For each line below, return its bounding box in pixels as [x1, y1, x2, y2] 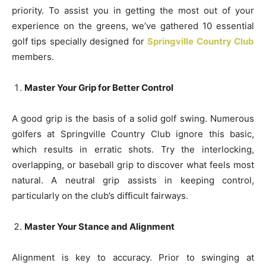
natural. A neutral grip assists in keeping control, [12, 175, 254, 186]
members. [12, 51, 54, 62]
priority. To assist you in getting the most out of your [12, 5, 254, 16]
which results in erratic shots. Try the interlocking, [12, 144, 254, 155]
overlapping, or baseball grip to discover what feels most [12, 159, 254, 170]
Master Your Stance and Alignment [24, 221, 175, 232]
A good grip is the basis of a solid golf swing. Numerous [12, 113, 254, 124]
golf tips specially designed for [12, 36, 148, 47]
